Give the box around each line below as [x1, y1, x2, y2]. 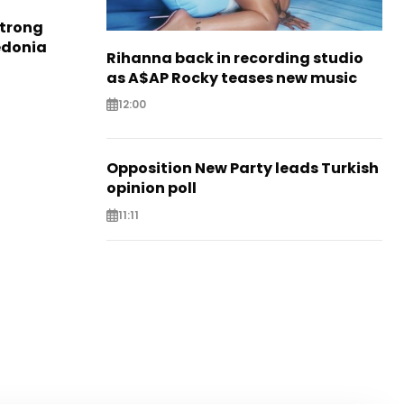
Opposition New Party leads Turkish [106, 158, 379, 179]
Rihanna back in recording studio [106, 48, 363, 69]
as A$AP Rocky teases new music [106, 68, 357, 89]
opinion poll [106, 178, 197, 199]
